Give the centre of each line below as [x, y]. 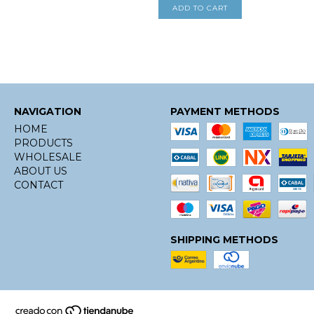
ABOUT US [41, 171]
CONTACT [39, 185]
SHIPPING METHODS [224, 239]
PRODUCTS [43, 143]
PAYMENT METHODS [225, 111]
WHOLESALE [48, 157]
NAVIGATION [48, 111]
